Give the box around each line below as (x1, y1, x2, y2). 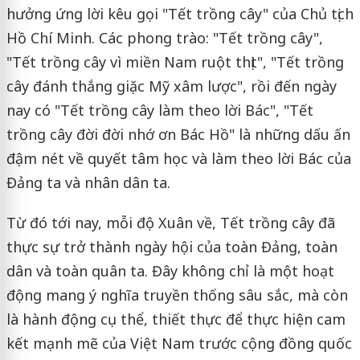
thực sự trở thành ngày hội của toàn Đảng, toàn (6, 236, 337, 256)
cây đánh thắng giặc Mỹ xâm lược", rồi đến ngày (6, 76, 337, 96)
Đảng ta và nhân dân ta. (6, 172, 170, 192)
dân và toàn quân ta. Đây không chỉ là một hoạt (6, 260, 334, 280)
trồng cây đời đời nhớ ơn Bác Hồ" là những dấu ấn (6, 124, 350, 144)
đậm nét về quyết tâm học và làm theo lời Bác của (6, 148, 351, 168)
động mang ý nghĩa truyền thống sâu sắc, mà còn (6, 284, 348, 305)
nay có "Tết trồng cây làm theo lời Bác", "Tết (6, 100, 313, 120)
